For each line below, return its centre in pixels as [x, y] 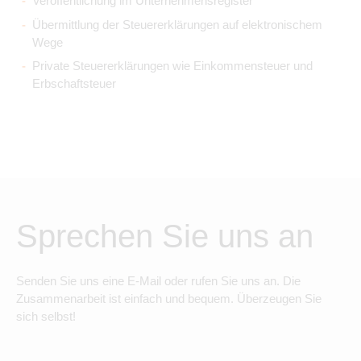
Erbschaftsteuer [74, 83]
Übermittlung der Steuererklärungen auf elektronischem [177, 24]
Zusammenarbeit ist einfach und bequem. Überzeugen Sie [169, 299]
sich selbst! [46, 316]
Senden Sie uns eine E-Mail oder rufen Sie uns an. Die [158, 281]
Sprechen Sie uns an [165, 236]
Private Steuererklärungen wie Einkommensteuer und [172, 66]
